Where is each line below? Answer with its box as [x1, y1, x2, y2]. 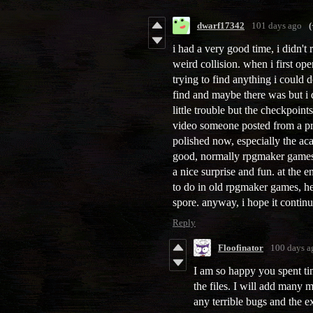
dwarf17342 [197, 20, 245, 31]
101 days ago [252, 20, 302, 31]
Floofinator [218, 242, 263, 253]
